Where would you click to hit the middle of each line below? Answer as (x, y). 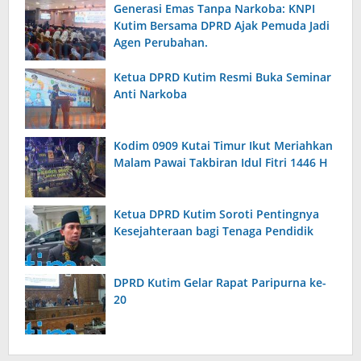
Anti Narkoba (150, 94)
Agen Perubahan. (161, 43)
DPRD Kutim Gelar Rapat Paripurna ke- (220, 283)
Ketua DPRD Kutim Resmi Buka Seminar (222, 77)
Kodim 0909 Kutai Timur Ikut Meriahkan (223, 146)
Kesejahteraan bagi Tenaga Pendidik (214, 231)
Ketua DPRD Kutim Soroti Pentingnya (216, 214)
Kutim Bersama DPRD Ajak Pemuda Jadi (222, 26)
